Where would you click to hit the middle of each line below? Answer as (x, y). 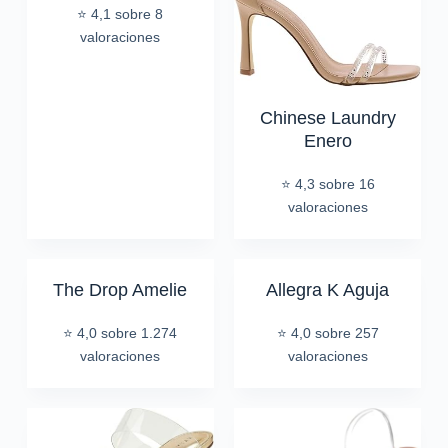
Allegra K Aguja (328, 290)
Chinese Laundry (327, 118)
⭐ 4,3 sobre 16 (327, 184)
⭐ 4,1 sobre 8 (120, 14)
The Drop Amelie (120, 290)
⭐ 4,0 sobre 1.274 (120, 333)
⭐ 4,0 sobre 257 (327, 333)
